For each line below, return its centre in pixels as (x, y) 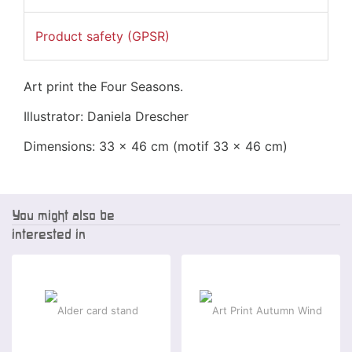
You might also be (63, 215)
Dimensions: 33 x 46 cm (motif (116, 147)
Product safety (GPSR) (103, 37)
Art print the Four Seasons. (103, 87)
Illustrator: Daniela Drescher (106, 117)
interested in (49, 234)
